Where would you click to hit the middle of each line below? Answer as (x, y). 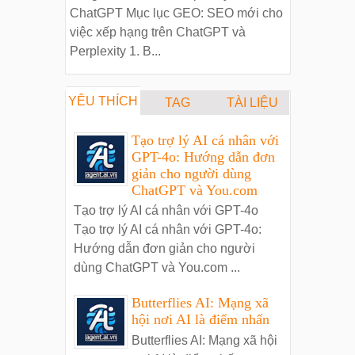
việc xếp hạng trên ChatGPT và (157, 32)
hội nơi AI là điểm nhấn (200, 320)
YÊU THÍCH (103, 101)
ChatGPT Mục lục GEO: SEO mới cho (176, 13)
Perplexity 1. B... (115, 52)
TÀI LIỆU (252, 103)
